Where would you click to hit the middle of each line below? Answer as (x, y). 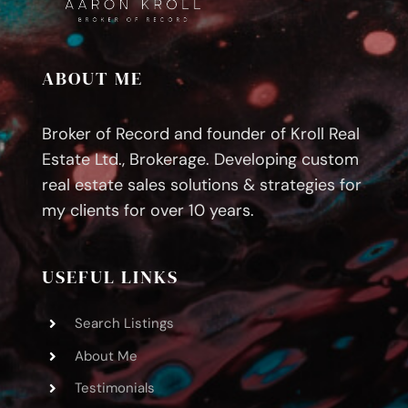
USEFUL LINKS (110, 277)
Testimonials (114, 388)
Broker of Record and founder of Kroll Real (200, 134)
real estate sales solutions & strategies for (201, 185)
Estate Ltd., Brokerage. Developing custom (200, 160)
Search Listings (124, 324)
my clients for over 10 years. (148, 211)
